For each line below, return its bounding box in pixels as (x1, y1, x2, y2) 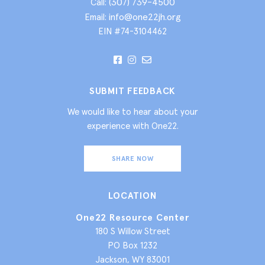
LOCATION (108, 189, 157, 201)
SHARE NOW (111, 154, 154, 163)
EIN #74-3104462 (98, 25, 167, 37)
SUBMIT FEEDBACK (89, 85, 176, 96)
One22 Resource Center (76, 211, 189, 223)
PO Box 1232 (108, 239, 157, 251)
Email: (84, 11, 109, 22)
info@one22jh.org (108, 10, 181, 22)
